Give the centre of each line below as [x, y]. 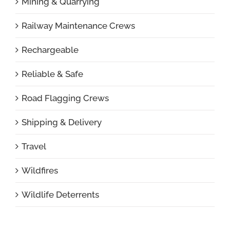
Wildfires [40, 170]
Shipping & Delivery [62, 122]
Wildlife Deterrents [60, 194]
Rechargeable [50, 50]
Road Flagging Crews [65, 98]
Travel [34, 146]
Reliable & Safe [52, 74]
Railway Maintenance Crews [78, 25]
